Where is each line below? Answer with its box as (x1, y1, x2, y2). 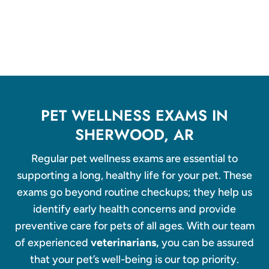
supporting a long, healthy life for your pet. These (17, 168, 252, 182)
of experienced (15, 235, 91, 249)
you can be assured (162, 235, 254, 249)
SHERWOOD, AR (75, 123, 194, 145)
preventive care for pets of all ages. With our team (14, 219, 255, 232)
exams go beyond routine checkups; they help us (17, 185, 252, 199)
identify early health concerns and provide (33, 202, 236, 216)
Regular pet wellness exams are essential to (31, 151, 238, 165)
